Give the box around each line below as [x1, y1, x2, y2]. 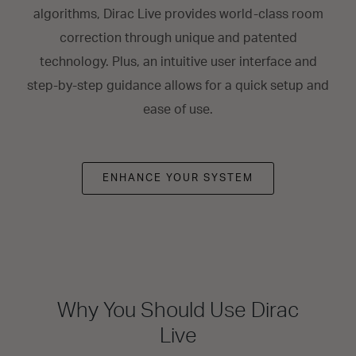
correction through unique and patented [59, 32, 297, 44]
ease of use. [143, 103, 213, 116]
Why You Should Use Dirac [57, 300, 299, 321]
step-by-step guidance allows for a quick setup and [27, 79, 329, 92]
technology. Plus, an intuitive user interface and [39, 56, 317, 68]
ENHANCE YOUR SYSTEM [103, 173, 253, 184]
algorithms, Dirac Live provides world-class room [33, 8, 323, 21]
